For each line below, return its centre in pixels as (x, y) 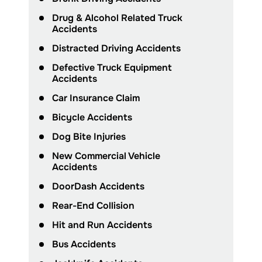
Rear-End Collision (93, 206)
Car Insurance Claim (96, 98)
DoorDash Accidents (98, 187)
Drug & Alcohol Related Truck (117, 18)
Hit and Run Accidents (102, 225)
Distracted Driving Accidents (116, 49)
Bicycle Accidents (92, 118)
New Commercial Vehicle (106, 156)
